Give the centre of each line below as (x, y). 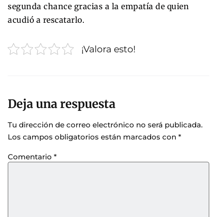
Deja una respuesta (62, 104)
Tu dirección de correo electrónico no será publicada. (105, 125)
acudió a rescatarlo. (46, 20)
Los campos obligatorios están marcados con (93, 137)
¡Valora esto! (108, 49)
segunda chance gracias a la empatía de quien (98, 6)
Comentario (31, 156)
